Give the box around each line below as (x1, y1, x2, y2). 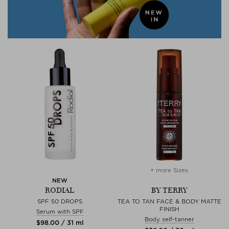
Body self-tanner (144, 215, 194, 223)
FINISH (159, 205, 179, 213)
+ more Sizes (150, 166, 188, 174)
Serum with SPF (36, 208, 84, 215)
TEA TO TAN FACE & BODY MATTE (117, 197, 221, 205)
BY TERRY (151, 186, 188, 195)
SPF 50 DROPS (37, 197, 82, 205)
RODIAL (45, 186, 75, 195)
